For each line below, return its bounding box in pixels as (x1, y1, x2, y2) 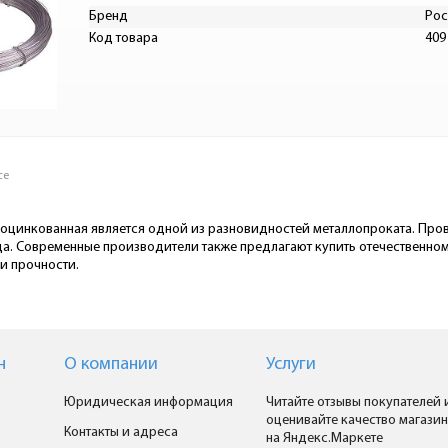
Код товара (89, 31, 158, 46)
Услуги (265, 355, 316, 374)
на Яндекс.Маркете (265, 431, 383, 446)
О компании (63, 355, 158, 374)
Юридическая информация (63, 395, 233, 410)
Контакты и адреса (63, 425, 178, 440)
